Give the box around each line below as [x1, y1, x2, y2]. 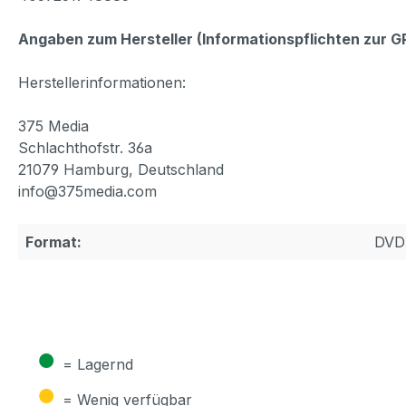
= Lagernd [63, 354, 133, 373]
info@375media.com [18, 181, 157, 200]
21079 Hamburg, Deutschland [18, 159, 224, 179]
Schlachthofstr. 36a [18, 138, 152, 157]
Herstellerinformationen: [18, 72, 186, 92]
